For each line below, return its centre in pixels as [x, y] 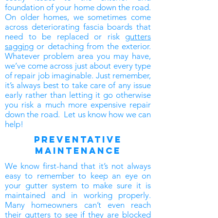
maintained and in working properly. [78, 195]
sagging [19, 46]
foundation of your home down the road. [78, 7]
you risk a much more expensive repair [78, 105]
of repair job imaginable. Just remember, [78, 75]
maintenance [78, 151]
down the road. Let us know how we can [78, 114]
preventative [78, 139]
